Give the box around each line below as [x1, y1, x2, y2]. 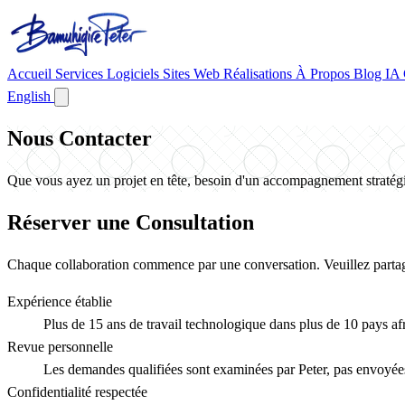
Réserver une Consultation [7, 210, 254, 234]
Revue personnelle [7, 338, 113, 354]
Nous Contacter [7, 126, 152, 150]
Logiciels [107, 66, 163, 81]
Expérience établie [7, 293, 112, 309]
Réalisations [223, 66, 296, 81]
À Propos [296, 66, 353, 81]
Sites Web [163, 66, 223, 81]
